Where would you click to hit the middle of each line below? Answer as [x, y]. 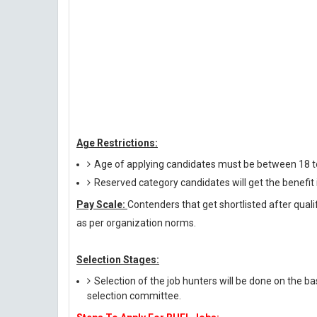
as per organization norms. [136, 223]
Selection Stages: [118, 260]
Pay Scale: [102, 204]
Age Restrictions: [117, 143]
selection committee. [134, 296]
